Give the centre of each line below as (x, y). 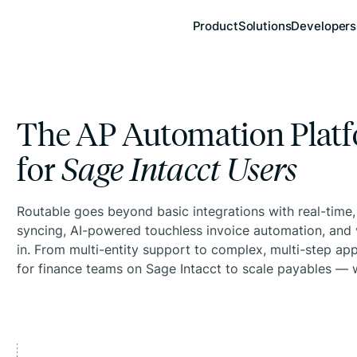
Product (215, 25)
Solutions (265, 25)
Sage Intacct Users (180, 168)
